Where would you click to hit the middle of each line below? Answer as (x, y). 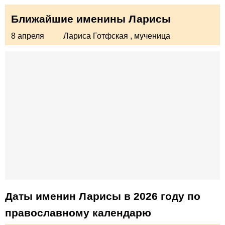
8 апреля (28, 36)
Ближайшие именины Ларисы (91, 19)
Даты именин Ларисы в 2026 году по (103, 196)
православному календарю (78, 213)
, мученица (150, 36)
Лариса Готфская (96, 36)
